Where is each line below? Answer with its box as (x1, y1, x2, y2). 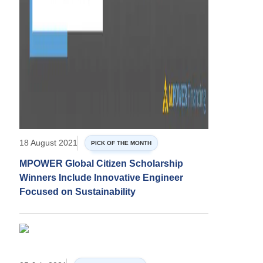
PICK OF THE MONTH (91, 140, 151, 147)
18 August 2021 (19, 138, 77, 148)
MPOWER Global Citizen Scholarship (19, 159, 183, 169)
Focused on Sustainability (19, 187, 136, 197)
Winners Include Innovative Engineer (19, 173, 183, 183)
